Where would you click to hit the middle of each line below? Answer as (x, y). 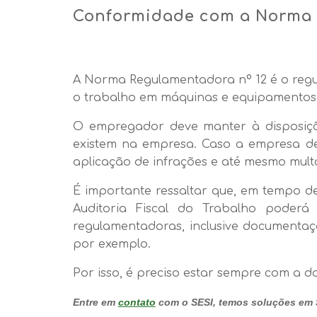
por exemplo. (111, 244)
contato (137, 302)
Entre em (95, 302)
